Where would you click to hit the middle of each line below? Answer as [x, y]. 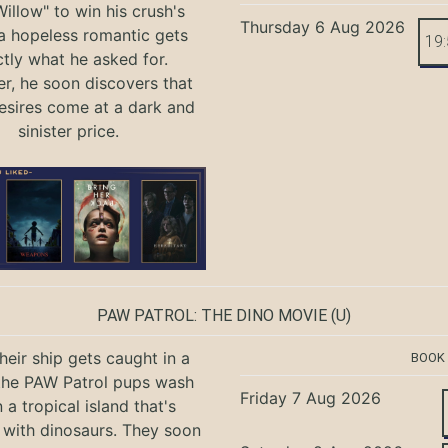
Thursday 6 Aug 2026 [323, 26]
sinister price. [68, 130]
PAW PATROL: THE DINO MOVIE [212, 316]
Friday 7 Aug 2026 [311, 398]
